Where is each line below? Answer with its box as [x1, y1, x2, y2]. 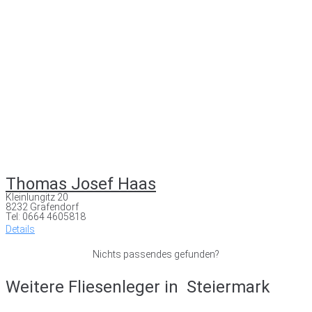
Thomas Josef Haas [6, 173, 156, 194]
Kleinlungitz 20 [6, 191, 68, 203]
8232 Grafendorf [6, 201, 79, 212]
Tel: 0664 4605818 [6, 210, 86, 222]
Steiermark [187, 276, 270, 297]
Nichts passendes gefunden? [93, 248, 219, 260]
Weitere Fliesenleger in [6, 276, 182, 297]
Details [6, 223, 35, 235]
